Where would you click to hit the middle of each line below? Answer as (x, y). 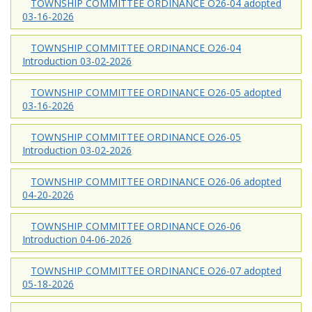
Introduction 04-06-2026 (77, 239)
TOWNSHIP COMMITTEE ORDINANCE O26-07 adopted (156, 270)
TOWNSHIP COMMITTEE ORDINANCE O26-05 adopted (156, 92)
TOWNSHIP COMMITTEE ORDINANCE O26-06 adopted (156, 181)
